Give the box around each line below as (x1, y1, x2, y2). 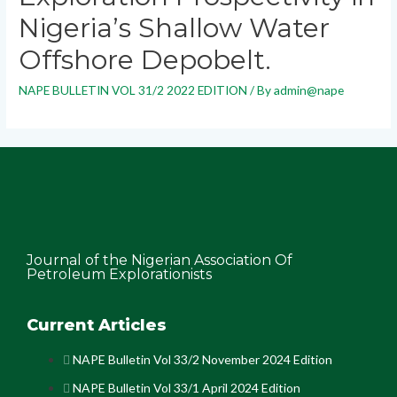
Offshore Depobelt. (19, 43, 272, 76)
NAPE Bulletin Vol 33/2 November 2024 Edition (73, 351, 333, 367)
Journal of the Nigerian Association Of (27, 251, 292, 269)
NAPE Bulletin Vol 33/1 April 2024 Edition (73, 379, 301, 395)
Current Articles (27, 315, 167, 335)
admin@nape (274, 82, 345, 97)
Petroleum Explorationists (27, 265, 212, 283)
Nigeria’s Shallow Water (19, 11, 331, 44)
